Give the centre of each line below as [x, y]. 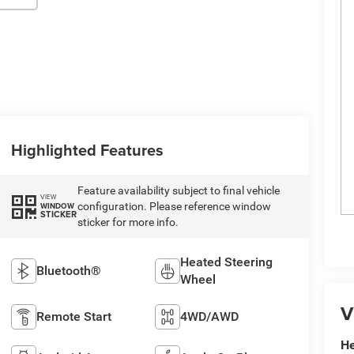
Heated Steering [227, 262]
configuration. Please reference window [174, 206]
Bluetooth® [68, 270]
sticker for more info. [128, 222]
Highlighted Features [87, 149]
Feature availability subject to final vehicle [178, 190]
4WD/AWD [210, 316]
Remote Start [73, 316]
